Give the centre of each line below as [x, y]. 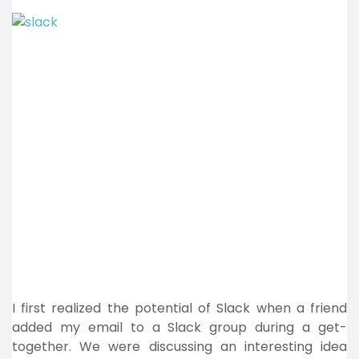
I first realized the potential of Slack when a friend [179, 308]
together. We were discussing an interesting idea [179, 347]
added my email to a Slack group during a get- [179, 327]
